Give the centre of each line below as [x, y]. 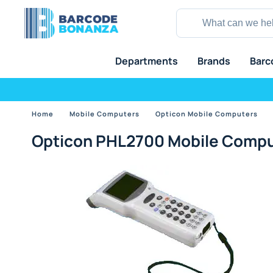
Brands [214, 61]
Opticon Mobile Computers [207, 114]
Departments [146, 61]
